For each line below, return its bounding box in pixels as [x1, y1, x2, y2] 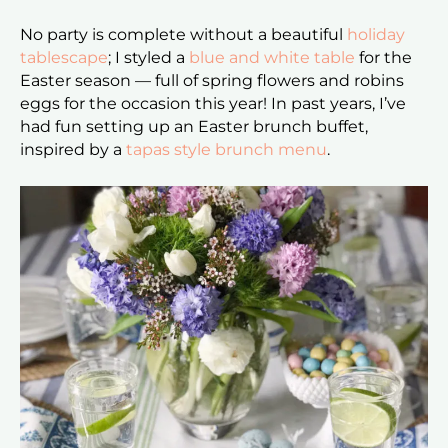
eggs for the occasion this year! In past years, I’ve [20, 93, 406, 113]
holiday [347, 24, 405, 44]
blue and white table [189, 47, 355, 67]
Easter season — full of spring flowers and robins [20, 70, 404, 90]
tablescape [20, 47, 108, 67]
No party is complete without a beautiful [20, 24, 347, 44]
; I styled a [108, 47, 189, 67]
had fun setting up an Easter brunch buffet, [20, 116, 368, 136]
